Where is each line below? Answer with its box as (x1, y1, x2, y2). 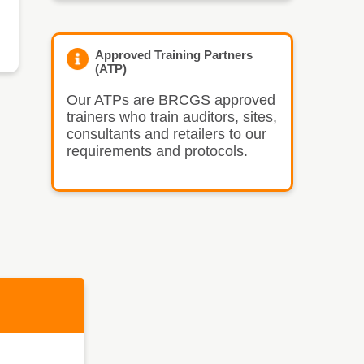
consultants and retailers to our (66, 125, 266, 142)
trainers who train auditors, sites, (66, 108, 277, 125)
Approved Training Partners (94, 47, 253, 62)
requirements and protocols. (66, 142, 248, 159)
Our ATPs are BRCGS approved (66, 91, 275, 108)
